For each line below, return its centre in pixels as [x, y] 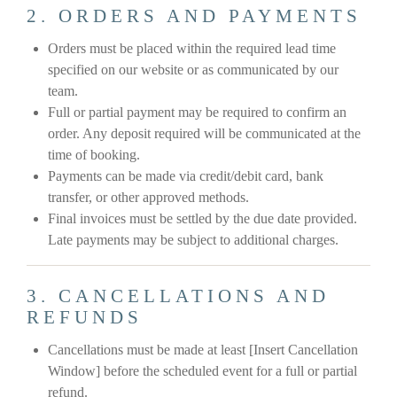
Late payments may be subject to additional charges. [193, 240]
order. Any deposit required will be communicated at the [204, 134]
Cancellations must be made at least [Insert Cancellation [203, 350]
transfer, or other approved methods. [148, 198]
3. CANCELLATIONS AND [178, 296]
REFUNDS [85, 318]
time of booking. [94, 155]
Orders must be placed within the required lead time [192, 49]
